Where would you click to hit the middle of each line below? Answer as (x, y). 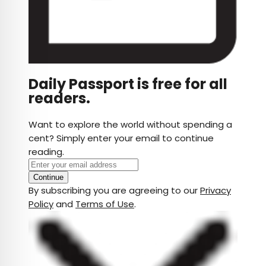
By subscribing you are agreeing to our (114, 190)
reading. (46, 151)
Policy (41, 204)
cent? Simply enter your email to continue (121, 138)
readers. (59, 99)
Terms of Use (105, 204)
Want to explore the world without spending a (130, 124)
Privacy (216, 190)
